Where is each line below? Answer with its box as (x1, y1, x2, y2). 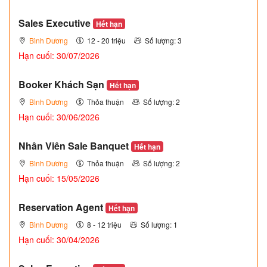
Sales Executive (18, 15, 93, 30)
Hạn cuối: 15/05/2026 (18, 172, 100, 184)
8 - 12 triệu (87, 219, 122, 229)
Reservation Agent (18, 200, 105, 214)
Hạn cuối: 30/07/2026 (18, 49, 100, 61)
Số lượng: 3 (145, 35, 182, 45)
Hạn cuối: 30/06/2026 (18, 110, 100, 123)
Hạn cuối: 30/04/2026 (18, 233, 100, 246)
